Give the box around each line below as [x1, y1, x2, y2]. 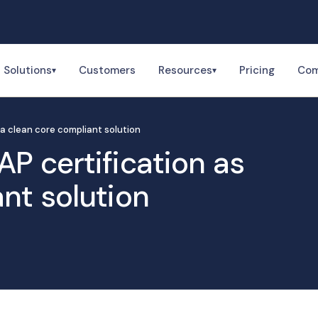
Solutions [4, 63, 52, 77]
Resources [158, 63, 212, 77]
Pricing [239, 63, 275, 77]
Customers [79, 63, 136, 77]
